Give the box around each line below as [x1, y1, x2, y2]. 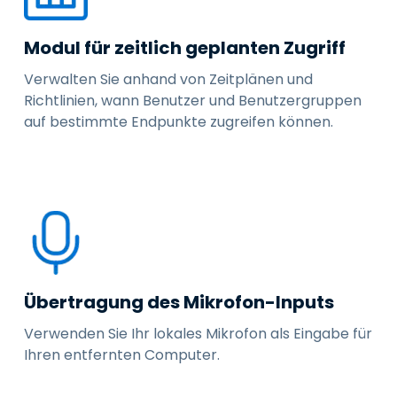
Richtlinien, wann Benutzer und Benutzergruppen [23, 90, 362, 111]
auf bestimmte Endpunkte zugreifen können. [23, 112, 333, 132]
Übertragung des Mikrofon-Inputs [23, 290, 334, 315]
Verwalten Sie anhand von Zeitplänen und [23, 69, 313, 90]
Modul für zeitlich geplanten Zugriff [23, 35, 346, 60]
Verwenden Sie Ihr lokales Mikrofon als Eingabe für [23, 323, 372, 344]
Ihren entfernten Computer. [23, 345, 220, 365]
